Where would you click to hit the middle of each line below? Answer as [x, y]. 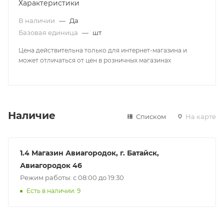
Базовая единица [49, 32]
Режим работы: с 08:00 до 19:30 [72, 177]
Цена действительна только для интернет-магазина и [103, 50]
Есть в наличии [50, 190]
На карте [200, 116]
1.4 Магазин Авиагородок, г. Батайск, [89, 153]
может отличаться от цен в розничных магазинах [95, 60]
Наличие [32, 115]
